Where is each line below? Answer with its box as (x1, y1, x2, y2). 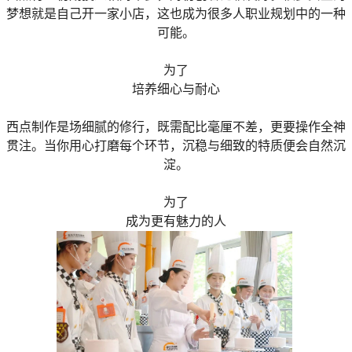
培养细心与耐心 (132, 82, 220, 96)
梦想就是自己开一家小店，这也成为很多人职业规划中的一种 (6, 6, 346, 20)
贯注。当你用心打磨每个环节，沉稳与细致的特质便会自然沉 (6, 138, 346, 152)
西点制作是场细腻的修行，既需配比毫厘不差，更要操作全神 (6, 119, 346, 134)
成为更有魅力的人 (126, 214, 226, 228)
